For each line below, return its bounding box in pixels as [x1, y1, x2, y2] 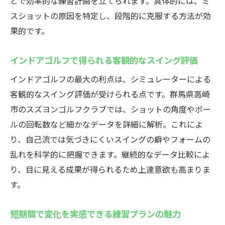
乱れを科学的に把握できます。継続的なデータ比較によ [10, 148, 210, 160]
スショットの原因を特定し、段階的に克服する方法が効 [10, 10, 211, 22]
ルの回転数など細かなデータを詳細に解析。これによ [10, 118, 203, 130]
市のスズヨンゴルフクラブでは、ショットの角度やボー [10, 103, 211, 115]
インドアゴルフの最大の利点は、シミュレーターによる [10, 73, 211, 85]
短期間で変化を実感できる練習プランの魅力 [10, 207, 181, 220]
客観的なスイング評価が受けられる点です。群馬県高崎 [10, 88, 210, 100]
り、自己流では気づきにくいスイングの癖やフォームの [10, 133, 210, 145]
